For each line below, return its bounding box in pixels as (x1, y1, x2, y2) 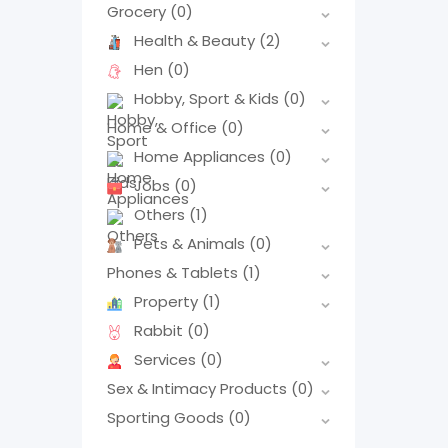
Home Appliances (134, 146, 269, 168)
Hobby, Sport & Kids (134, 88, 283, 110)
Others (134, 204, 189, 226)
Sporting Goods (107, 407, 228, 429)
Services (134, 349, 200, 371)
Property (134, 291, 202, 313)
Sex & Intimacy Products (107, 378, 291, 400)
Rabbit (134, 320, 187, 342)
